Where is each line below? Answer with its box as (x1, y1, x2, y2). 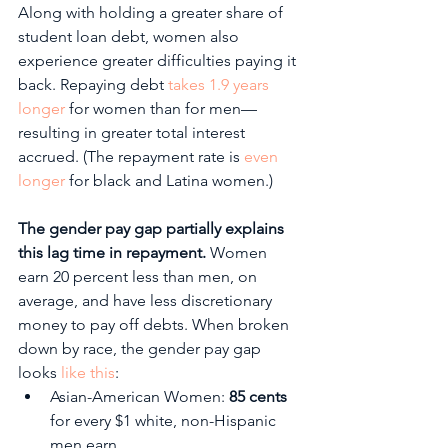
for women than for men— (65, 98, 257, 118)
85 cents (229, 386, 287, 406)
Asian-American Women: (50, 386, 229, 406)
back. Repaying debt (18, 74, 168, 94)
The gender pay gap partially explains (18, 218, 288, 238)
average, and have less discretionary (18, 290, 276, 310)
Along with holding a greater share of (18, 2, 287, 22)
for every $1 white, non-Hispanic (50, 410, 280, 430)
